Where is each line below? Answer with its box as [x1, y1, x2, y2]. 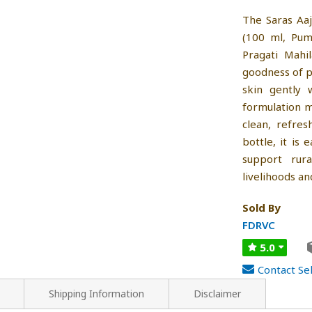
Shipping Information [49, 286, 144, 300]
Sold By [242, 200, 281, 214]
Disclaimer [194, 286, 241, 300]
